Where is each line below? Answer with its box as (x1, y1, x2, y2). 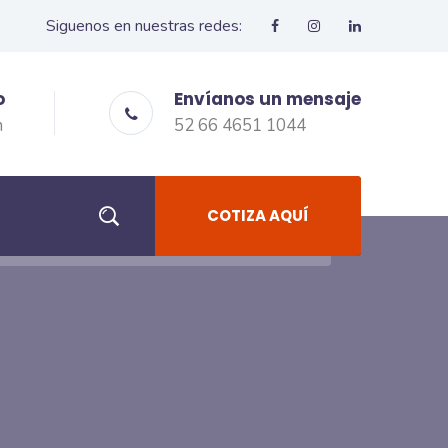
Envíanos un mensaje (174, 87, 361, 111)
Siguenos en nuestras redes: (46, 14, 242, 37)
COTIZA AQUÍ (207, 204, 309, 226)
